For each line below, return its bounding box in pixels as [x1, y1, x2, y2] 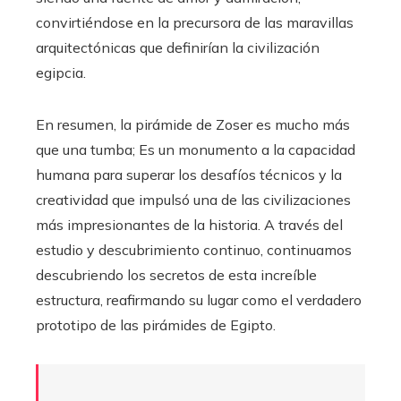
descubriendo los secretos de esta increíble [36, 265, 317, 284]
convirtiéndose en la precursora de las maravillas [36, 13, 354, 31]
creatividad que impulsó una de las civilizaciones [36, 190, 351, 209]
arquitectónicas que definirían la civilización [36, 38, 320, 56]
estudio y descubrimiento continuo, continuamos [36, 240, 352, 259]
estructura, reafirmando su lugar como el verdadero [36, 290, 362, 309]
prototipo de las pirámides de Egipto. [36, 315, 276, 334]
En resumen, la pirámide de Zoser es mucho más [36, 115, 350, 133]
